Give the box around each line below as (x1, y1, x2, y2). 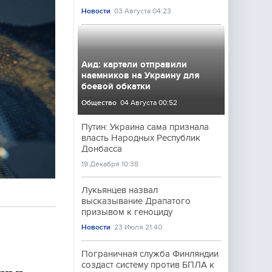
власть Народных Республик (81, 133, 200, 143)
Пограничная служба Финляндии (81, 249, 219, 259)
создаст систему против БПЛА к (81, 260, 214, 270)
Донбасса (81, 144, 122, 154)
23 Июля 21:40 (114, 223, 163, 231)
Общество (81, 98, 117, 107)
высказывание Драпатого (81, 196, 191, 206)
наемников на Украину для (81, 70, 200, 80)
